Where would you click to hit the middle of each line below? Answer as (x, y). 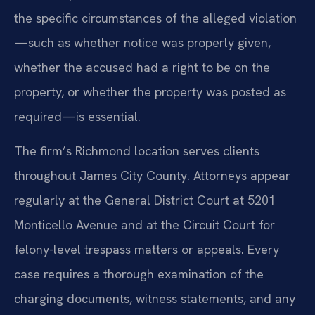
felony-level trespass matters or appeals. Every (147, 250)
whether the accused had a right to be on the (142, 67)
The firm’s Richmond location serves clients (137, 151)
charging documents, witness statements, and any (155, 299)
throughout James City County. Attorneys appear (152, 176)
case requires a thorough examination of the (139, 274)
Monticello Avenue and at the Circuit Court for (144, 225)
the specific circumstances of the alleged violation (155, 18)
